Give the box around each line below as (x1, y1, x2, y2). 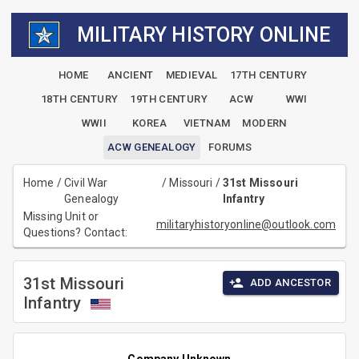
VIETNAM (183, 117, 231, 130)
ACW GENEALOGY (107, 141, 196, 154)
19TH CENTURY (130, 93, 208, 106)
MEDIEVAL (165, 69, 218, 82)
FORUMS (208, 141, 252, 154)
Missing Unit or (23, 210, 99, 224)
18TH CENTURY (40, 93, 119, 106)
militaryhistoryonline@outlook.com (156, 218, 336, 232)
